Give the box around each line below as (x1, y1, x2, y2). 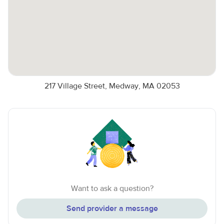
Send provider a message (66, 203, 158, 213)
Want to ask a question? (70, 183, 153, 193)
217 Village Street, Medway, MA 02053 (44, 81, 180, 91)
